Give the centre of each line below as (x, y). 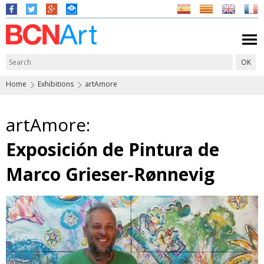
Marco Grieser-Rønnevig (110, 174)
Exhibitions (56, 84)
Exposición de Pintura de (113, 149)
